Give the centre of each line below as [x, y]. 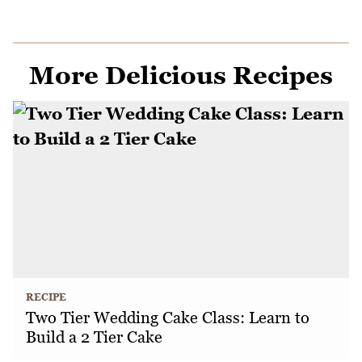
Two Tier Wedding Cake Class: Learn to [168, 318]
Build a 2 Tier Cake [94, 337]
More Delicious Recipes [181, 76]
